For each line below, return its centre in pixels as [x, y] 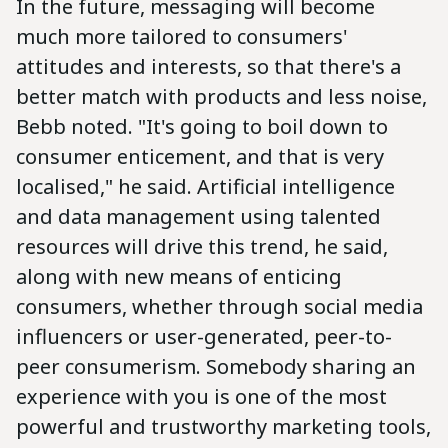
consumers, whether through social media [219, 307]
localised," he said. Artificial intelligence [205, 187]
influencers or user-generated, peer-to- [204, 337]
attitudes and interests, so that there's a [208, 67]
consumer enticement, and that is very [200, 157]
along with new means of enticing [179, 277]
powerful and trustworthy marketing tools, [223, 427]
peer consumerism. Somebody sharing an [216, 367]
